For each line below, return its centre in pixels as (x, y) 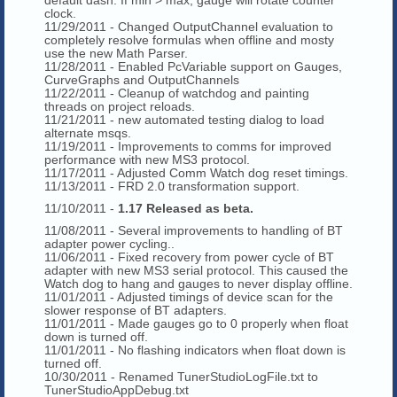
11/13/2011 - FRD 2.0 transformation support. (172, 186)
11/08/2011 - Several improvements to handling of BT (194, 230)
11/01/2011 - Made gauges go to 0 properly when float (196, 323)
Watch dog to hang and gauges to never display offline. (198, 283)
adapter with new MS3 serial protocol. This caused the (196, 270)
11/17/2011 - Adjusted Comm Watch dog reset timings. (196, 172)
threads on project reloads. (120, 106)
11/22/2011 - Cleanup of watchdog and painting (177, 93)
